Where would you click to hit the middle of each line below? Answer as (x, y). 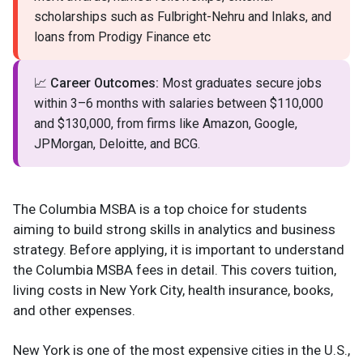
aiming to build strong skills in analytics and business (174, 230)
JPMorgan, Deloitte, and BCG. (117, 144)
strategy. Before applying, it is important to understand (179, 250)
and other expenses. (74, 311)
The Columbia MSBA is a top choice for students (160, 209)
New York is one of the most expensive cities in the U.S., (181, 350)
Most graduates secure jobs (240, 83)
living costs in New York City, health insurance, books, (173, 290)
